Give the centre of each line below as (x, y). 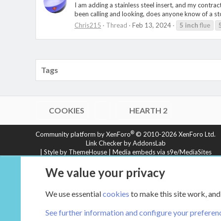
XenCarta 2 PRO (81, 161)
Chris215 (88, 25)
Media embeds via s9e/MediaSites (162, 152)
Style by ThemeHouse (75, 152)
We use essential (74, 194)
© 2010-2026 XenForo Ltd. (176, 134)
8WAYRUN (179, 161)
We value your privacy (105, 172)
